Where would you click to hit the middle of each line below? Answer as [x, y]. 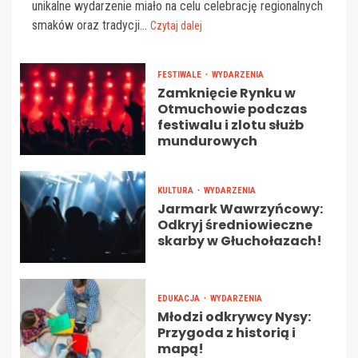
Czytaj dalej [176, 25]
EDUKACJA [179, 298]
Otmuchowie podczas [232, 109]
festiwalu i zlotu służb [230, 125]
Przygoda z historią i [226, 332]
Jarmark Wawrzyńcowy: [240, 209]
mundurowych [207, 141]
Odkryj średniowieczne [235, 225]
